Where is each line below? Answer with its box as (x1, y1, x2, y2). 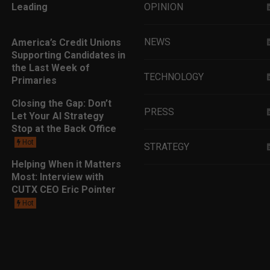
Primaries (11, 75, 57, 86)
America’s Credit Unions (11, 37, 121, 48)
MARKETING (144, 211, 197, 222)
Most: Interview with (11, 171, 104, 183)
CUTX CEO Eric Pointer (11, 184, 116, 195)
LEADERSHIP (144, 246, 201, 257)
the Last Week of (11, 62, 90, 74)
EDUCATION (144, 176, 195, 187)
